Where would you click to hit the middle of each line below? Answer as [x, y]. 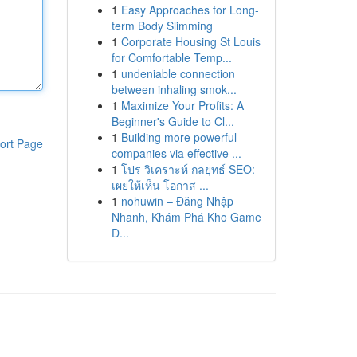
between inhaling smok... [174, 89]
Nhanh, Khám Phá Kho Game [186, 217]
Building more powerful [178, 137]
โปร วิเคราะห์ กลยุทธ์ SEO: [188, 169]
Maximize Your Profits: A [182, 105]
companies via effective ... [176, 153]
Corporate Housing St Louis [190, 41]
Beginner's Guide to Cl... [173, 121]
